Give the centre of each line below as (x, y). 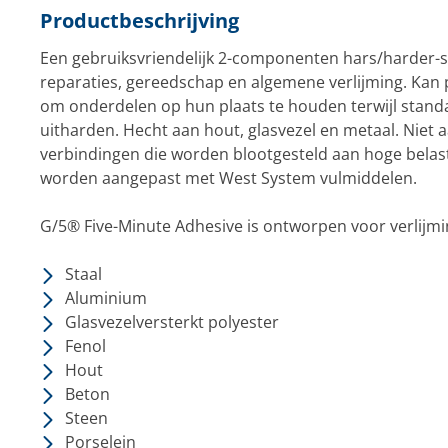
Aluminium (105, 298)
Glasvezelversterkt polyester (171, 322)
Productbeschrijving (139, 20)
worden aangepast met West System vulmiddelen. (228, 178)
